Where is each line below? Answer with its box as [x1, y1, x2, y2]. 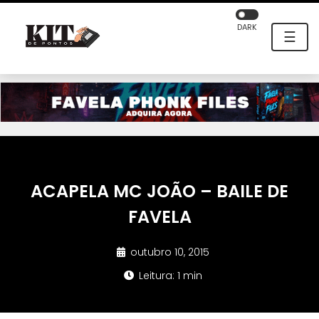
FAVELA [127, 205, 192, 229]
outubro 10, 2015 [127, 245, 209, 260]
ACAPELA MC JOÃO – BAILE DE [31, 179, 288, 204]
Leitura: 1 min [136, 268, 202, 283]
